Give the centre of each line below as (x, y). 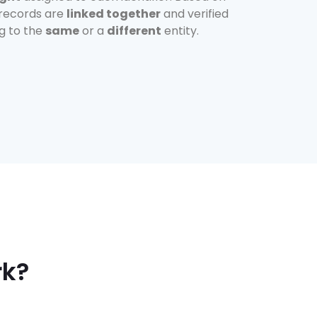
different (134, 31)
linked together (114, 14)
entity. (180, 31)
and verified (195, 14)
